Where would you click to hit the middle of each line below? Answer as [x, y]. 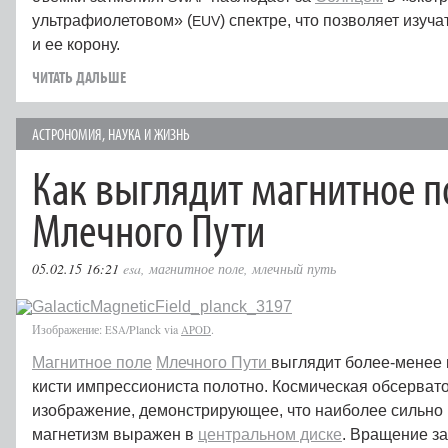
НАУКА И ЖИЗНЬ [149, 134]
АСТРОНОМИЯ [67, 134]
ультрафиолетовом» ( [112, 20]
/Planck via [153, 329]
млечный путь [294, 268]
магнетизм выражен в [115, 434]
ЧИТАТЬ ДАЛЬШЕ [79, 77]
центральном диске [270, 434]
